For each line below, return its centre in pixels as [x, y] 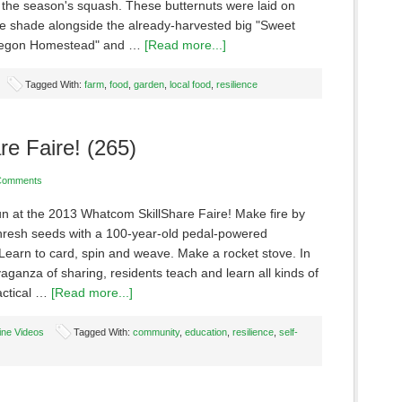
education [206, 332]
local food [190, 84]
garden [149, 84]
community [156, 332]
